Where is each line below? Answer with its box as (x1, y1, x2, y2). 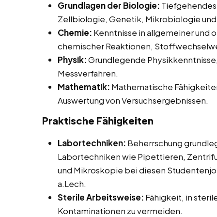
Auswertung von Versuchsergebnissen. (58, 95, 208, 106)
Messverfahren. (58, 68, 118, 79)
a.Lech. (58, 178, 86, 189)
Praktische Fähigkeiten (42, 114, 154, 127)
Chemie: (58, 27, 92, 38)
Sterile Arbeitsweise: (58, 192, 144, 203)
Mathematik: (58, 81, 110, 93)
